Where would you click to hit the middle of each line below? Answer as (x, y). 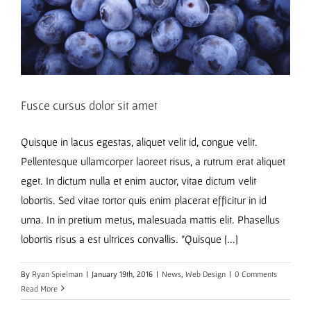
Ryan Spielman (57, 274)
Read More (39, 288)
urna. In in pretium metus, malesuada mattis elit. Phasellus (150, 219)
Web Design (205, 274)
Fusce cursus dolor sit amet (89, 105)
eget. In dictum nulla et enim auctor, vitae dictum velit (138, 180)
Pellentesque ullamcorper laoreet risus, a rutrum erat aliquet (153, 161)
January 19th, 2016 (122, 274)
